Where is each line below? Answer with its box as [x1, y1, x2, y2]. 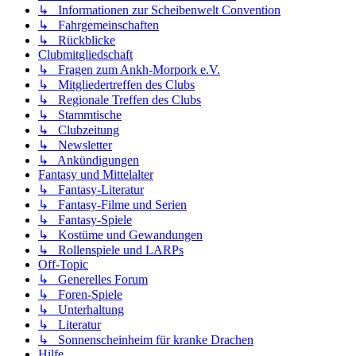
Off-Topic [38, 257, 88, 272]
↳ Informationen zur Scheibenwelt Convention [38, 3, 281, 17]
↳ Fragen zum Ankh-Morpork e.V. [38, 63, 220, 77]
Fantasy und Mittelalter [38, 168, 153, 182]
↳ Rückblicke [38, 33, 115, 48]
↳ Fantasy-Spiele [38, 213, 132, 227]
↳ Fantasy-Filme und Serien [38, 198, 187, 212]
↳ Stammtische [38, 108, 122, 122]
